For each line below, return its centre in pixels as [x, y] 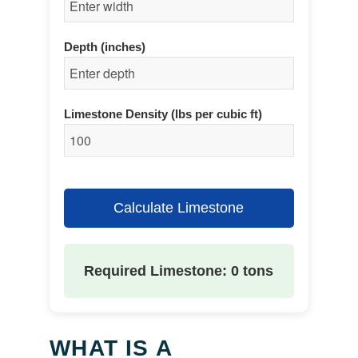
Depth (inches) [105, 47]
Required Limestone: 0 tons [179, 271]
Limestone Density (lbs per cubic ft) [163, 114]
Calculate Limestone [179, 208]
